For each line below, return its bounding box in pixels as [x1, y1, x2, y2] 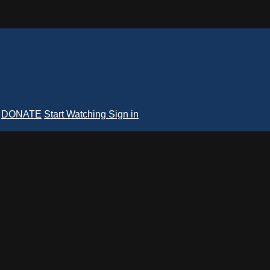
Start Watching [44, 108, 108, 119]
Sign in [108, 108, 139, 119]
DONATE [1, 108, 42, 119]
